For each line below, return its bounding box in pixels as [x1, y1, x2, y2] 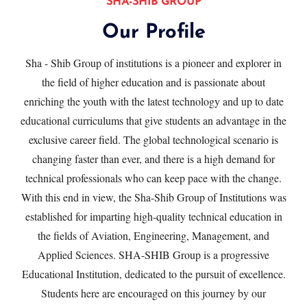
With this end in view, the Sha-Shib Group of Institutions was [21, 190, 286, 204]
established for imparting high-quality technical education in [25, 209, 282, 223]
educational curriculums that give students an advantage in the [21, 113, 286, 127]
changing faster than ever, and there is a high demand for [32, 151, 275, 166]
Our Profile [101, 23, 206, 42]
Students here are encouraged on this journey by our [41, 286, 266, 300]
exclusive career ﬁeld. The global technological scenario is [29, 132, 278, 147]
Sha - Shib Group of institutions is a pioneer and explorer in [25, 56, 282, 70]
